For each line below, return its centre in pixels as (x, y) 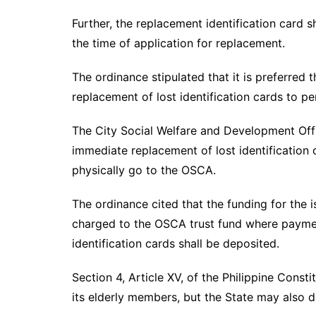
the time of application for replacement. (178, 43)
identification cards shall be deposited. (176, 243)
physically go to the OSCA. (144, 170)
